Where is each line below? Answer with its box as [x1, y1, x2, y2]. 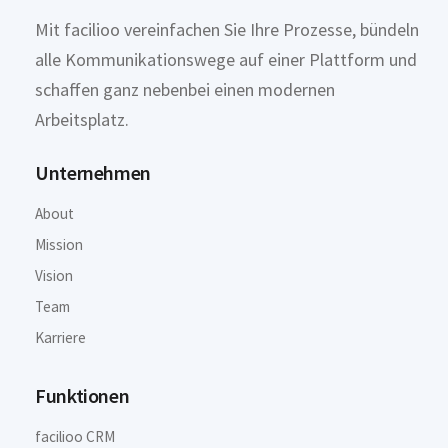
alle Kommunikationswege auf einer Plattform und [35, 48, 418, 72]
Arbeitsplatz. [35, 108, 130, 132]
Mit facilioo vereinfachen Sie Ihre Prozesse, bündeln [35, 18, 420, 42]
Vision [35, 266, 74, 286]
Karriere [35, 328, 87, 348]
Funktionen [35, 382, 130, 408]
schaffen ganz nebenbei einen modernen [35, 78, 336, 102]
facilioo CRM [35, 426, 116, 446]
